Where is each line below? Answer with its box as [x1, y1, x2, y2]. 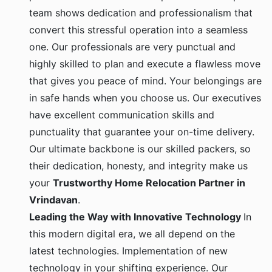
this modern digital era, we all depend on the [29, 228, 235, 240]
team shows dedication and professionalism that [29, 7, 253, 19]
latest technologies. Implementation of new [29, 245, 228, 257]
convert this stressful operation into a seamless [29, 24, 248, 36]
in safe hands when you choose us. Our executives [29, 92, 261, 104]
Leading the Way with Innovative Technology [29, 211, 243, 223]
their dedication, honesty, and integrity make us [29, 160, 248, 172]
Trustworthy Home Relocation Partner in [53, 177, 245, 189]
